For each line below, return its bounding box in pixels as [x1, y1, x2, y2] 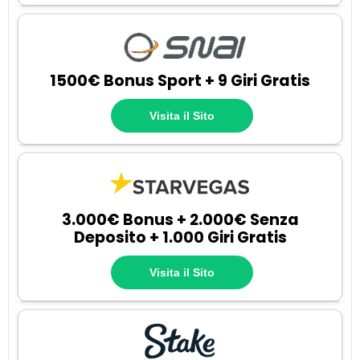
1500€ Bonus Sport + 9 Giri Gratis [50, 69, 310, 92]
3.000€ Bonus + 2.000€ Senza [61, 209, 299, 231]
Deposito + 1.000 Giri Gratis [73, 227, 287, 249]
